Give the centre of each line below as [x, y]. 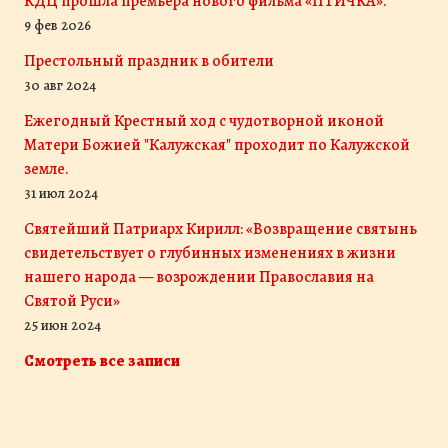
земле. [46, 169]
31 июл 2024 [61, 193]
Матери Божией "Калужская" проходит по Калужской [217, 145]
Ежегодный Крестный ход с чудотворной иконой [204, 121]
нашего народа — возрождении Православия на [199, 277]
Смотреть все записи [102, 361]
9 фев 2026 [57, 25]
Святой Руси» [72, 301]
